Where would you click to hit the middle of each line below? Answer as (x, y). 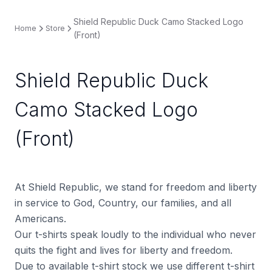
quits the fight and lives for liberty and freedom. (124, 250)
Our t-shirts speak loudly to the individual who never (135, 234)
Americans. (40, 219)
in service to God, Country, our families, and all (123, 203)
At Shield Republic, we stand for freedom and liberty (136, 187)
